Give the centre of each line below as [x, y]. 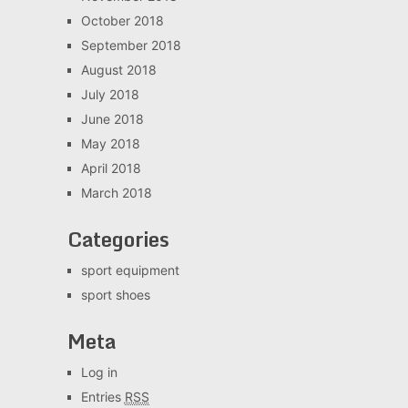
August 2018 [118, 70]
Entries [102, 397]
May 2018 [110, 143]
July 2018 [110, 94]
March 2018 [116, 193]
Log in [99, 372]
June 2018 [112, 119]
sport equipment [130, 270]
